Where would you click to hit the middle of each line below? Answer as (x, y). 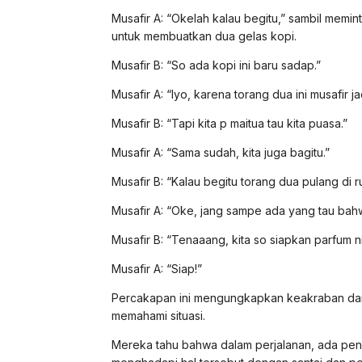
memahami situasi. (158, 315)
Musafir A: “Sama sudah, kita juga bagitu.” (221, 152)
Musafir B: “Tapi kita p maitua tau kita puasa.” (229, 123)
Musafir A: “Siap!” (157, 268)
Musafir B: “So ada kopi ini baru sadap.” (216, 65)
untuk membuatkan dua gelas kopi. (204, 36)
